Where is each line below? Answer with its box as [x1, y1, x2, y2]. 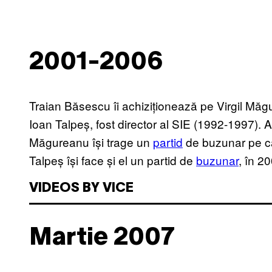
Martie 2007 [29, 226, 175, 250]
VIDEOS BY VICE [29, 182, 134, 194]
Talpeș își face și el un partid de [29, 151, 196, 168]
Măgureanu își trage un [29, 133, 153, 150]
